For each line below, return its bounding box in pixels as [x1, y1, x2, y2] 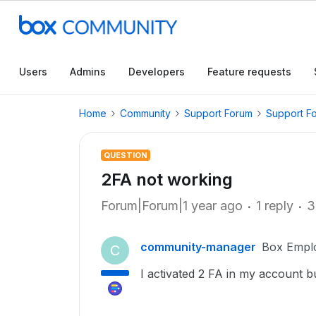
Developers [128, 66, 185, 78]
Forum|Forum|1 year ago [101, 198, 243, 213]
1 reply [256, 198, 293, 213]
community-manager [140, 240, 256, 254]
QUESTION [104, 150, 147, 160]
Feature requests [207, 66, 291, 78]
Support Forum [184, 107, 253, 119]
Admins [70, 66, 106, 78]
